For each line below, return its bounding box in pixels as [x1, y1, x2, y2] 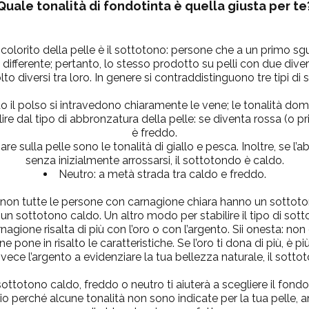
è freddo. [132, 126, 177, 139]
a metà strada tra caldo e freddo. [95, 168, 266, 181]
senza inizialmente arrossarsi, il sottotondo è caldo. [25, 154, 284, 167]
